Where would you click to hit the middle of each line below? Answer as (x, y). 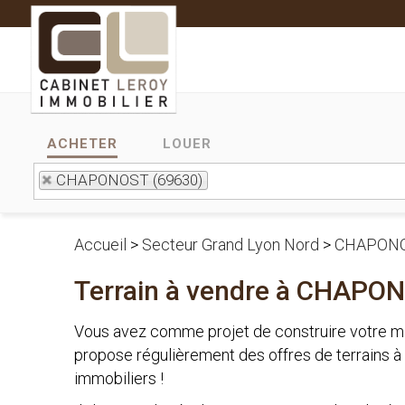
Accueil (100, 245)
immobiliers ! (119, 378)
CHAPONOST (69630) (129, 180)
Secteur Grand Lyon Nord (231, 245)
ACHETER (82, 144)
